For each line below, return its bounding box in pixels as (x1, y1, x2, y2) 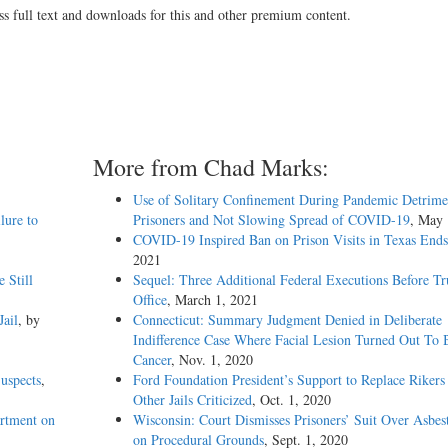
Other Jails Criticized (132, 390, 252, 410)
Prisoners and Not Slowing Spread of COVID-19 (132, 210, 410, 230)
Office (132, 290, 167, 310)
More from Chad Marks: (92, 151, 329, 184)
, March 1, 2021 (166, 290, 258, 310)
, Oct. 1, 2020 (251, 390, 331, 410)
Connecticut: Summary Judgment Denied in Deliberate (132, 310, 442, 330)
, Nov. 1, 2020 (170, 350, 253, 370)
